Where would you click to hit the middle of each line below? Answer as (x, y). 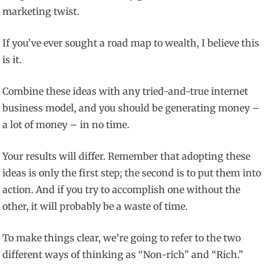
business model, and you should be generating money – (131, 108)
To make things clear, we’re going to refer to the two (122, 238)
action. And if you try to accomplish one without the (122, 190)
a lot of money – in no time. (66, 125)
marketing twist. (41, 12)
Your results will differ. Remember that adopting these (127, 156)
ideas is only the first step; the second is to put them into (132, 173)
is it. (12, 60)
